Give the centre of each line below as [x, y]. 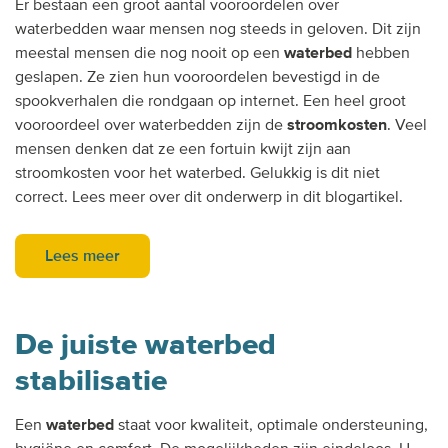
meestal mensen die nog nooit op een [149, 52]
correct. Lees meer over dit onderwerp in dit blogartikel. [209, 196]
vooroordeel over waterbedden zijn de [151, 124]
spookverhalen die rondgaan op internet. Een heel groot [210, 100]
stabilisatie [91, 380]
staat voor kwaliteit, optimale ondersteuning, [271, 424]
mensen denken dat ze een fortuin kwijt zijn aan [183, 148]
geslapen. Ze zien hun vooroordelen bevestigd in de [197, 76]
